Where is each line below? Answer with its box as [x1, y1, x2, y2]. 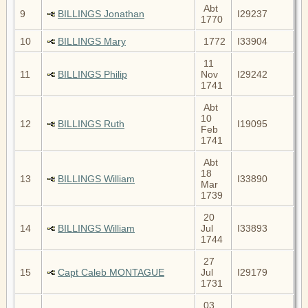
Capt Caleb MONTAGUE [58, 266, 164, 278]
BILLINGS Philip [58, 68, 127, 80]
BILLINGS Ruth [58, 118, 124, 129]
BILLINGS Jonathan [58, 8, 144, 19]
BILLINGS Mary [58, 35, 126, 47]
